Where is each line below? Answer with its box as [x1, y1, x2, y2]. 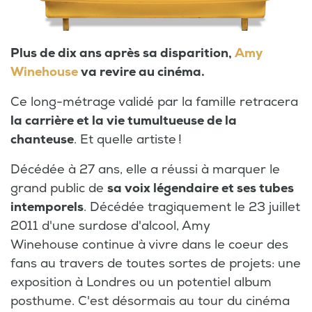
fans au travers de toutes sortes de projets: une [10, 255, 301, 272]
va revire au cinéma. [78, 63, 205, 80]
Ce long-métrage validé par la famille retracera [10, 93, 298, 110]
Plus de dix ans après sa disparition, [10, 45, 235, 61]
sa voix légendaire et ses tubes [107, 180, 294, 196]
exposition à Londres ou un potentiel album [10, 274, 272, 290]
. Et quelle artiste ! [74, 131, 182, 148]
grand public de [10, 180, 107, 196]
